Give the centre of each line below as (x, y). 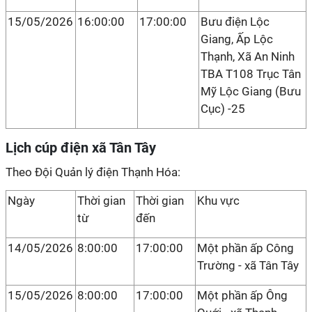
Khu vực (218, 201)
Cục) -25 (223, 109)
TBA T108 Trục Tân (251, 74)
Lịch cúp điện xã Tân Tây (81, 148)
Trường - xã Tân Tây (248, 265)
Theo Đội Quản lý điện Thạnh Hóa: (93, 172)
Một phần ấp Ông (242, 295)
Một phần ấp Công (245, 248)
